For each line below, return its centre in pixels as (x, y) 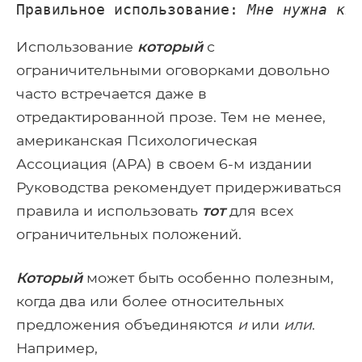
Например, (57, 348)
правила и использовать (109, 211)
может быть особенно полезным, (208, 278)
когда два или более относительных (150, 301)
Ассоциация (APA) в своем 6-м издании (164, 164)
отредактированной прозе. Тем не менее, (171, 117)
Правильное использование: (132, 10)
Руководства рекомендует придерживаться (179, 187)
